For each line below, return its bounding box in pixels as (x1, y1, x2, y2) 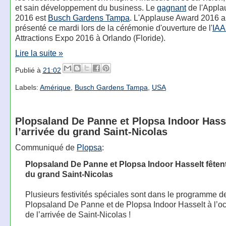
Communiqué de (15, 142, 77, 152)
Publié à (15, 66, 43, 75)
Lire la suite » (15, 48, 63, 58)
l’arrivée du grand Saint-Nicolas (15, 126, 167, 137)
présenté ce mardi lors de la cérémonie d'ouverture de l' (15, 23, 212, 32)
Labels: (15, 83, 40, 92)
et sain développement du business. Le (15, 3, 157, 12)
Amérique (39, 83, 71, 92)
